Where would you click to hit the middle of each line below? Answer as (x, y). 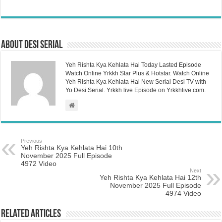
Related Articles (31, 214)
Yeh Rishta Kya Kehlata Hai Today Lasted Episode (134, 65)
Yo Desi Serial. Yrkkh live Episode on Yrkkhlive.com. (136, 90)
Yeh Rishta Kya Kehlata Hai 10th (72, 147)
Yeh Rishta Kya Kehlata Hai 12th (150, 177)
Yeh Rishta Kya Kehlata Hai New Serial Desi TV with (136, 82)
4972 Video (39, 163)
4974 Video (183, 193)
